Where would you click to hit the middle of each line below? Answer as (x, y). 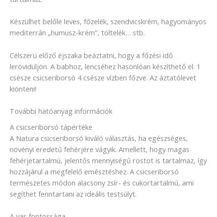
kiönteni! (23, 88)
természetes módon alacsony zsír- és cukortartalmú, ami (102, 183)
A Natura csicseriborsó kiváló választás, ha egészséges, (99, 138)
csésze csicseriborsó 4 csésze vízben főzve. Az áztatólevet (103, 77)
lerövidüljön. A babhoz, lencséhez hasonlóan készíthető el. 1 (105, 66)
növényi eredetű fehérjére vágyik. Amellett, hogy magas (100, 149)
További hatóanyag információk (61, 111)
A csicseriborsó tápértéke (51, 127)
